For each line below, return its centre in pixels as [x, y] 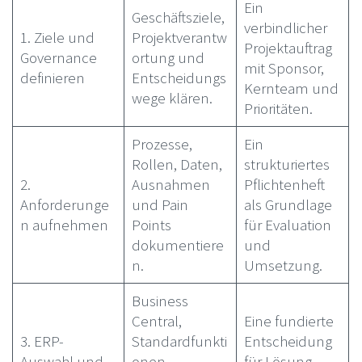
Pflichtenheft [285, 184]
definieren [53, 77]
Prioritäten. [279, 108]
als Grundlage [288, 204]
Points [152, 224]
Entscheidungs [179, 77]
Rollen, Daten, [177, 164]
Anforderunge [65, 204]
